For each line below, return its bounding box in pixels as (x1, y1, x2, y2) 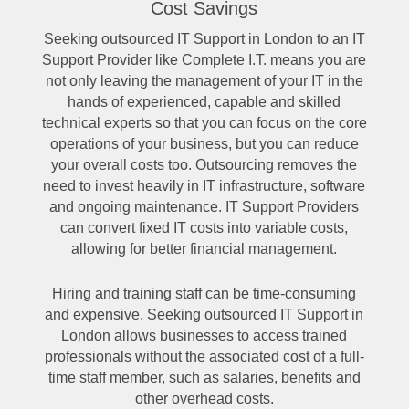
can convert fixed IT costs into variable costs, (60, 219, 349, 236)
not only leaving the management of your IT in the (45, 72, 363, 89)
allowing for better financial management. (71, 240, 338, 257)
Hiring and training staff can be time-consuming (52, 285, 357, 301)
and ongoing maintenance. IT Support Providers (49, 198, 360, 215)
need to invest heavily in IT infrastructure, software (43, 177, 366, 194)
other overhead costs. (134, 390, 274, 406)
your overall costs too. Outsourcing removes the (51, 156, 358, 173)
